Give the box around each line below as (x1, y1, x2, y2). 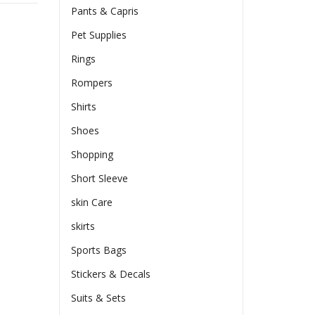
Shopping (71, 148, 114, 162)
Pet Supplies (71, 28, 127, 42)
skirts (71, 219, 96, 233)
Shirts (71, 100, 97, 114)
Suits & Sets (71, 291, 127, 305)
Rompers (71, 76, 113, 90)
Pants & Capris (71, 4, 139, 18)
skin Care (71, 195, 113, 210)
